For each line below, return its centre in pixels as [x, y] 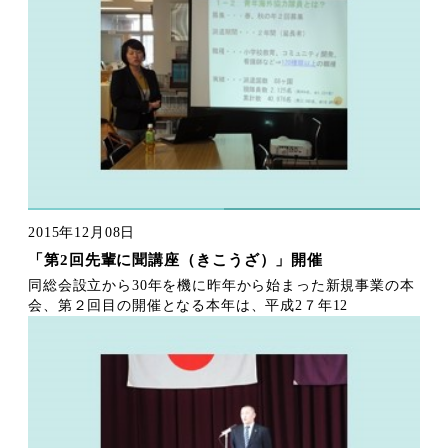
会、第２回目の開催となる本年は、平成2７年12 [188, 305]
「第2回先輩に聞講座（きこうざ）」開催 [191, 259]
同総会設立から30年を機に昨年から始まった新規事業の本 [221, 285]
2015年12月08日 [82, 232]
